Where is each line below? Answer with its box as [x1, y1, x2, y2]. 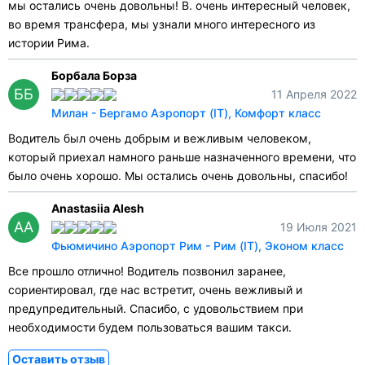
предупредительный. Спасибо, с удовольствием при [8, 301, 303, 316]
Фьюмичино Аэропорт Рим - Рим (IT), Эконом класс [51, 239, 344, 253]
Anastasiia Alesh [51, 201, 144, 216]
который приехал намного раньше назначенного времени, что [8, 150, 356, 165]
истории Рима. [8, 36, 90, 51]
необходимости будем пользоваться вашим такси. [8, 320, 292, 335]
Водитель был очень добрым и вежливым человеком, [8, 131, 311, 146]
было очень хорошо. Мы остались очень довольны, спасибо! [8, 169, 348, 183]
